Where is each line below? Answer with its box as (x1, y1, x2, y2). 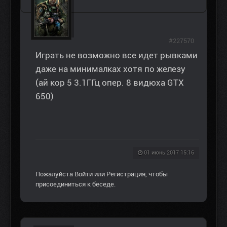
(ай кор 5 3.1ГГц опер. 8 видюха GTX (35, 78, 184, 88)
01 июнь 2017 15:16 (144, 149, 194, 157)
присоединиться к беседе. (35, 180, 116, 188)
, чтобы (145, 170, 168, 178)
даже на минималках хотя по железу (35, 64, 185, 74)
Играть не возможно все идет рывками (35, 50, 198, 61)
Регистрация (106, 170, 145, 178)
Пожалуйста (35, 170, 74, 178)
